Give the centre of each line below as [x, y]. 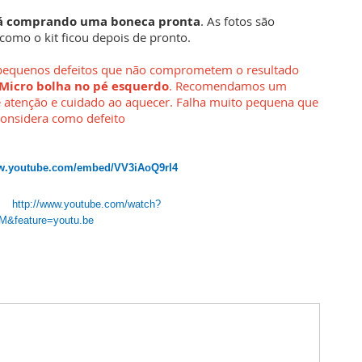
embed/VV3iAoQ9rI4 [127, 168]
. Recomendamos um [228, 86]
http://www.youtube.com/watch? [86, 204]
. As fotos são [238, 22]
